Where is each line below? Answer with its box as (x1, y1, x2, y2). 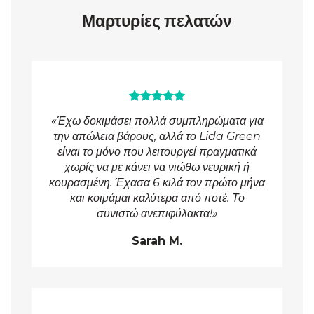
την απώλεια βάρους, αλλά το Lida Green (53, 129, 261, 143)
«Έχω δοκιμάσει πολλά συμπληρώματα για (50, 114, 264, 128)
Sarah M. (132, 233, 182, 247)
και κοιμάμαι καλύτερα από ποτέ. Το (69, 191, 245, 205)
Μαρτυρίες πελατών (82, 11, 232, 32)
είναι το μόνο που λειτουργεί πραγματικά (57, 144, 257, 158)
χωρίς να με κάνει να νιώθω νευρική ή (64, 160, 250, 174)
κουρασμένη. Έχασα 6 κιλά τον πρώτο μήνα (49, 175, 265, 189)
